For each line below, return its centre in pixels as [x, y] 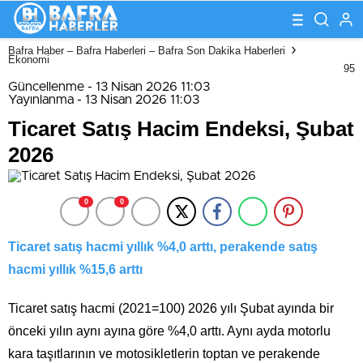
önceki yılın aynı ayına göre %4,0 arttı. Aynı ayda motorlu [169, 331]
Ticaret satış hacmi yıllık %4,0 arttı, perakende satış [163, 247]
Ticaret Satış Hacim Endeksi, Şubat [181, 129]
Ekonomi [29, 59]
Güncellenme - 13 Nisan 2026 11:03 [109, 87]
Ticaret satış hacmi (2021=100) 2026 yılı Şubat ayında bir [171, 308]
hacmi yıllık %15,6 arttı [75, 269]
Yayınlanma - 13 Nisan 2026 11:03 [104, 100]
